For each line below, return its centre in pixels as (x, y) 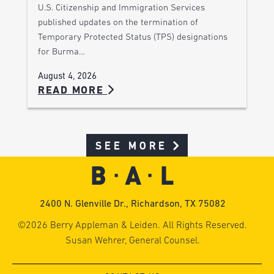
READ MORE (72, 91)
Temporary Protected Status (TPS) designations (132, 38)
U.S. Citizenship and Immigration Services (121, 9)
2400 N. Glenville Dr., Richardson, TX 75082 (132, 204)
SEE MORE (131, 146)
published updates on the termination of (118, 23)
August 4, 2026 (67, 77)
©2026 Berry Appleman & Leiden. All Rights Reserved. (133, 225)
